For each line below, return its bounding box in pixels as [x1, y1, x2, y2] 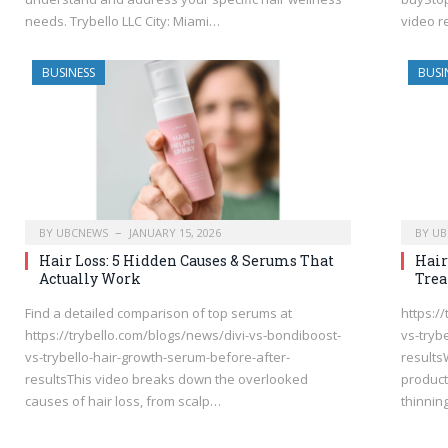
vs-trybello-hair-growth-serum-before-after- [25, 348, 290, 367]
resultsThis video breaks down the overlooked [25, 370, 308, 389]
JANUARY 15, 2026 [129, 225, 221, 241]
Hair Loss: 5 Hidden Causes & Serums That [39, 251, 334, 271]
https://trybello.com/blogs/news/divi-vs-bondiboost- [25, 326, 341, 345]
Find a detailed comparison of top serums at [25, 304, 292, 323]
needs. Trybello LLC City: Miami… [25, 12, 220, 31]
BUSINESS [42, 64, 95, 82]
